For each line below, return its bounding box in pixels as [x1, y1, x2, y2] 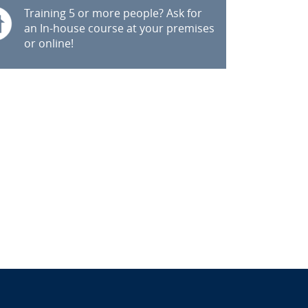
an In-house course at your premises [23, 21, 214, 35]
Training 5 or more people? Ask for [23, 6, 202, 20]
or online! [23, 36, 74, 50]
